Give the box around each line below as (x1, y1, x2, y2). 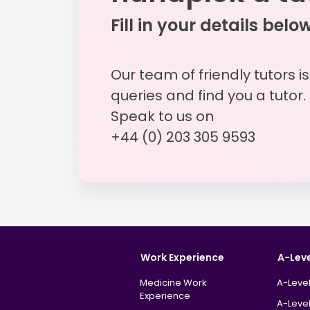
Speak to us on (111, 107, 214, 127)
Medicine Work (139, 275, 207, 289)
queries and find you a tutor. (111, 86, 306, 106)
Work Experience (140, 250, 224, 265)
